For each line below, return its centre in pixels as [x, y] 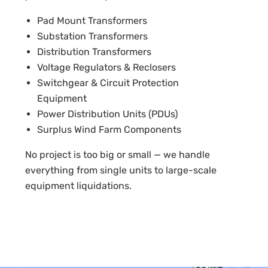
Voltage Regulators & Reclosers [106, 67]
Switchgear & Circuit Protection [108, 83]
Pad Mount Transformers [92, 21]
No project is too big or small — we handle [117, 155]
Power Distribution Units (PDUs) [107, 114]
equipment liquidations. [78, 186]
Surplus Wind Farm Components [109, 130]
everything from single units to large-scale [121, 170]
